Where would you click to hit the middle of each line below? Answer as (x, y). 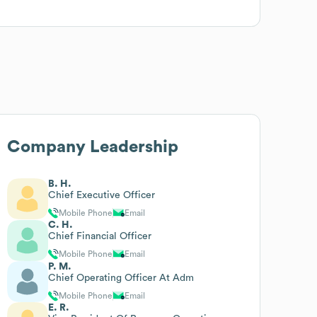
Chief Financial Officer (100, 236)
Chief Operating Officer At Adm (121, 278)
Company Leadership (93, 147)
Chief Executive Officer (102, 195)
